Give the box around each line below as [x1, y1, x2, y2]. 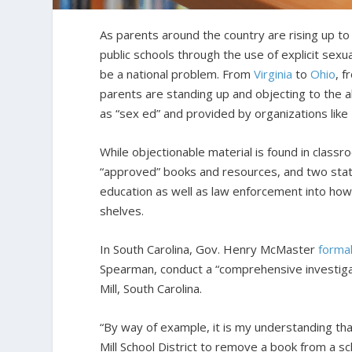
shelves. [100, 202, 145, 218]
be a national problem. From [100, 65, 255, 82]
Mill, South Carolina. [100, 280, 203, 296]
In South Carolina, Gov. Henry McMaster [100, 240, 319, 257]
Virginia [254, 65, 293, 82]
